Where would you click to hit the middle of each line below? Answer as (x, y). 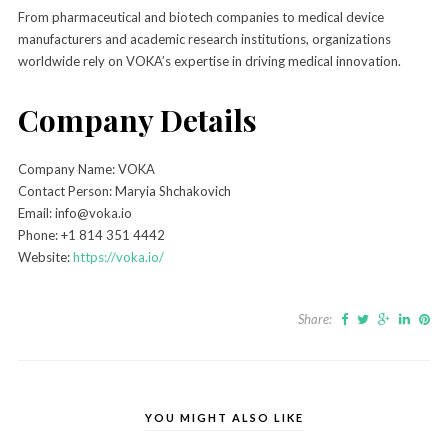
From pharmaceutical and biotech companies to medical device (200, 16)
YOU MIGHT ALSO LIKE (224, 417)
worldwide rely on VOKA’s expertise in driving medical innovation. (209, 60)
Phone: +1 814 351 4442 (91, 234)
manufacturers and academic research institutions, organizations (204, 38)
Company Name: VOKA (86, 168)
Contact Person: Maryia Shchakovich (124, 190)
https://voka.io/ (118, 256)
